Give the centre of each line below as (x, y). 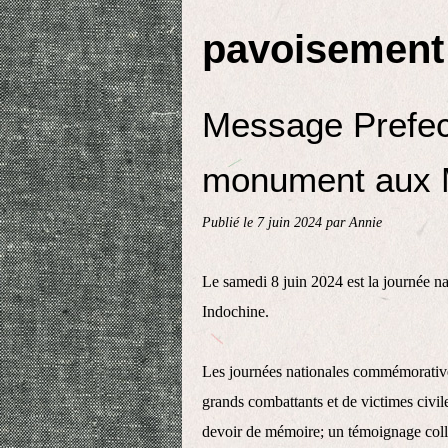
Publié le (229, 222)
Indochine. (237, 311)
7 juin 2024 (291, 222)
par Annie (354, 222)
